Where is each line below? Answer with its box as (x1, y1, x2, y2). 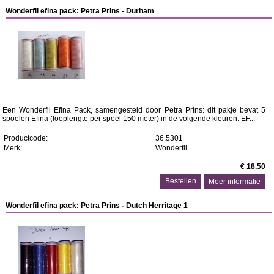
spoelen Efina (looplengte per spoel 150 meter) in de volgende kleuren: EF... (2, 114, 255, 123)
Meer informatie (209, 177, 261, 186)
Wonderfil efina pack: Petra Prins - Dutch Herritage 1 (6, 201, 188, 210)
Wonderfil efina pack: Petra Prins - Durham (6, 7, 155, 15)
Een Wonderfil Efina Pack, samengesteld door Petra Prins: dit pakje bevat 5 (2, 106, 266, 114)
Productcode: (3, 134, 48, 143)
